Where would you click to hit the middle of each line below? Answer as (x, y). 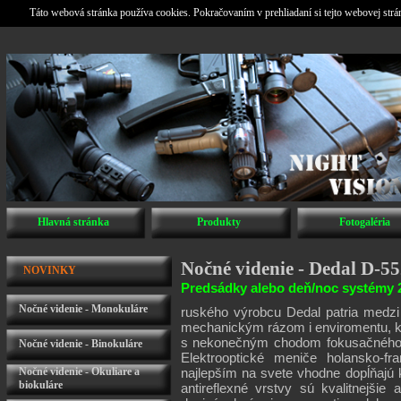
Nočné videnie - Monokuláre (83, 309)
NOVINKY (49, 270)
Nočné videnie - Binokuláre (80, 344)
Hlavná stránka (73, 222)
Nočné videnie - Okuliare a (79, 371)
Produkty (219, 222)
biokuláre (40, 385)
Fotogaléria (365, 222)
